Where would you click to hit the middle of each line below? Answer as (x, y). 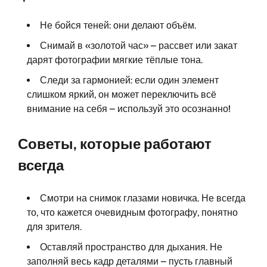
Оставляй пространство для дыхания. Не (131, 247)
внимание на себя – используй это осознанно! (129, 109)
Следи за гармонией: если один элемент (129, 80)
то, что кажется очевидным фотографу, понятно (132, 213)
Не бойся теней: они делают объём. (118, 26)
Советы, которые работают (115, 144)
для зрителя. (54, 227)
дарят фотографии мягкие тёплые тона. (115, 60)
